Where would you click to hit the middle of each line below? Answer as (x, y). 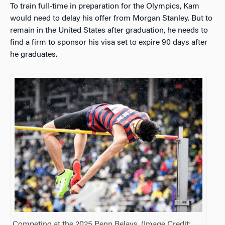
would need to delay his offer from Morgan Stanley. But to (111, 18)
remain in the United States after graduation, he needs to (109, 30)
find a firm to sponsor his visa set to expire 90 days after (109, 42)
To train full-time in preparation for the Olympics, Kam (105, 6)
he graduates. (35, 54)
